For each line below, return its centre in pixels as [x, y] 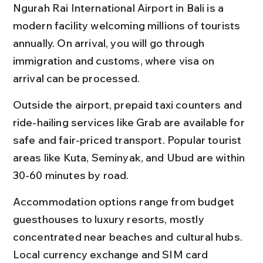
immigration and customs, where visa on [115, 60]
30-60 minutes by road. [71, 175]
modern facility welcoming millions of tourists [128, 25]
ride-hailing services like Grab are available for [130, 122]
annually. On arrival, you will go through [110, 43]
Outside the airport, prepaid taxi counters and [129, 104]
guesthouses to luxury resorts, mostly [109, 219]
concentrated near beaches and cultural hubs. [129, 237]
